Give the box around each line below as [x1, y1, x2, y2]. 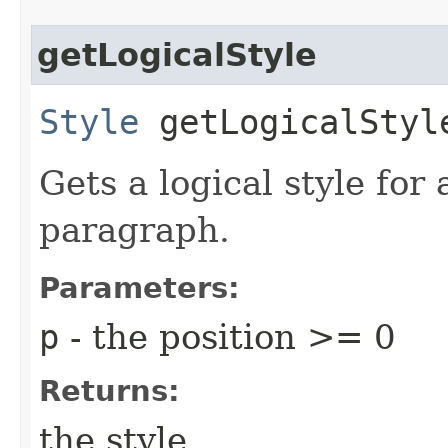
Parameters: [39, 270, 240, 305]
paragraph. [39, 209, 230, 250]
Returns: [39, 373, 180, 408]
